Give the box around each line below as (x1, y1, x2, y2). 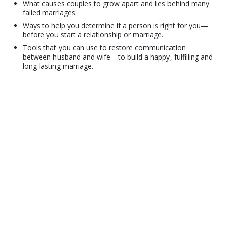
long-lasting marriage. (23, 61, 94, 71)
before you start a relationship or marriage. (23, 29, 164, 39)
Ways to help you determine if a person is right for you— (23, 20, 209, 30)
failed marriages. (23, 7, 77, 17)
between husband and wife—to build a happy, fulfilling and (23, 51, 213, 62)
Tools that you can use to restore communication (23, 42, 186, 52)
